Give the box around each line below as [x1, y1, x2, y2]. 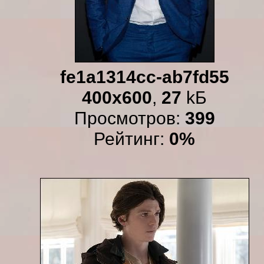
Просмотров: [74, 108, 185, 128]
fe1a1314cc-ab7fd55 [60, 67, 229, 87]
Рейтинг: [94, 128, 169, 148]
